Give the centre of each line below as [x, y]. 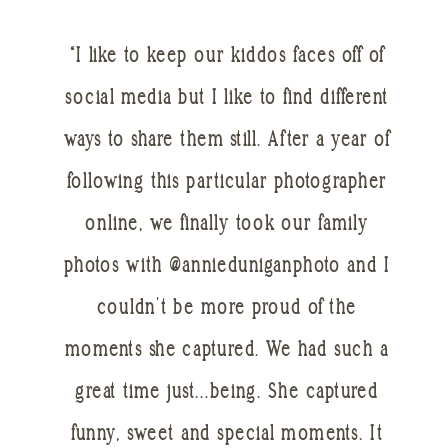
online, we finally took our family [227, 225]
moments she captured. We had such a [226, 351]
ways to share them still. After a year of [227, 141]
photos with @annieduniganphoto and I [226, 267]
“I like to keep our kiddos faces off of [226, 57]
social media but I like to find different [227, 99]
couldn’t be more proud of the [226, 309]
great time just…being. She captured [227, 393]
